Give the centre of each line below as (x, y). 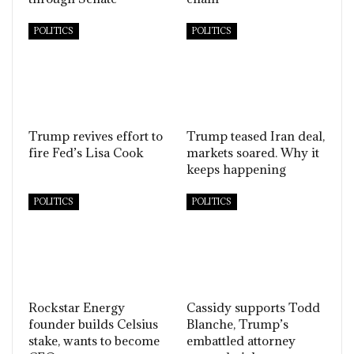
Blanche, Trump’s (237, 324)
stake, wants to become (94, 340)
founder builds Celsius (93, 324)
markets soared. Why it (253, 153)
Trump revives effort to (96, 136)
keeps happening (236, 169)
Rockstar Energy (77, 307)
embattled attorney (241, 340)
